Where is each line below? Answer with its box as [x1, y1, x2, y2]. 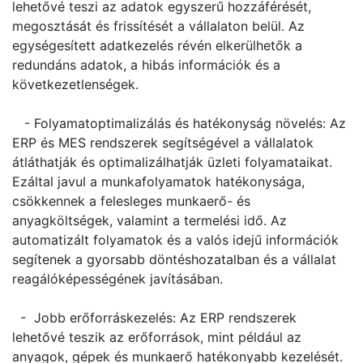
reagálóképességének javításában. [12, 271, 223, 287]
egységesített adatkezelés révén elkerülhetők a [12, 37, 302, 53]
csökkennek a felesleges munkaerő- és [12, 193, 250, 209]
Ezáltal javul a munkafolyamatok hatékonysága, [12, 173, 305, 190]
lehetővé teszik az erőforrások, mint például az [12, 329, 301, 345]
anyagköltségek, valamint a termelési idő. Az [12, 212, 287, 228]
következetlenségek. [12, 76, 139, 92]
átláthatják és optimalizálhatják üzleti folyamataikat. [12, 154, 332, 170]
